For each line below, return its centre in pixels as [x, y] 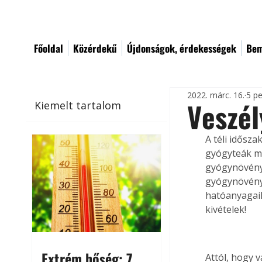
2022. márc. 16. [216, 95]
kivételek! [226, 209]
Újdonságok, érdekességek [182, 48]
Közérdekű [95, 48]
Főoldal [49, 48]
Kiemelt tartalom [78, 105]
